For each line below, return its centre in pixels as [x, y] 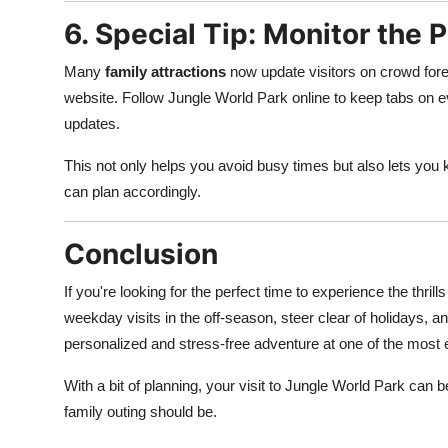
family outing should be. [140, 411]
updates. [92, 123]
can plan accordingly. [132, 191]
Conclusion [141, 254]
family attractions [165, 71]
